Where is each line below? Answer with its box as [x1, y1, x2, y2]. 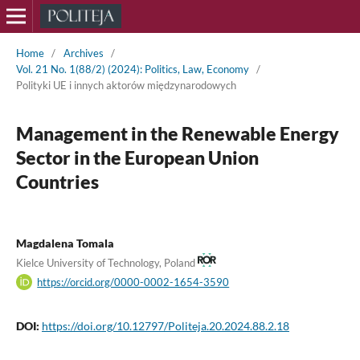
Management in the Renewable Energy [15, 121, 339, 145]
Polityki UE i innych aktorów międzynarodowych [15, 78, 236, 92]
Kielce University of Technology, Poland [15, 256, 198, 269]
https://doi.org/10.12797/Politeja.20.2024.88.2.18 [41, 318, 289, 333]
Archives [63, 46, 104, 59]
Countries [15, 170, 99, 193]
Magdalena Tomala [15, 235, 114, 250]
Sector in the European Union [15, 145, 259, 169]
